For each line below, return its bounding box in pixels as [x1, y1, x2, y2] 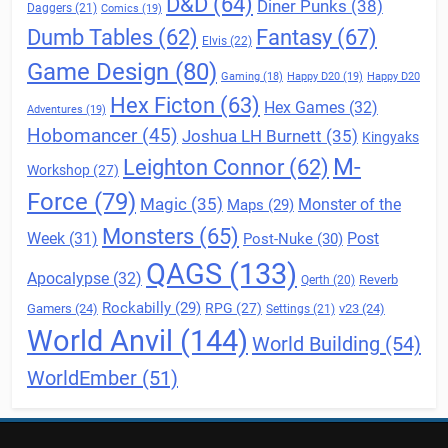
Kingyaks [362, 128, 419, 145]
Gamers [27, 300, 72, 316]
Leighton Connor [123, 154, 284, 180]
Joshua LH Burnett [182, 126, 322, 146]
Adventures [27, 102, 83, 116]
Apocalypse [27, 268, 109, 288]
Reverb [359, 271, 398, 287]
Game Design [27, 57, 169, 86]
